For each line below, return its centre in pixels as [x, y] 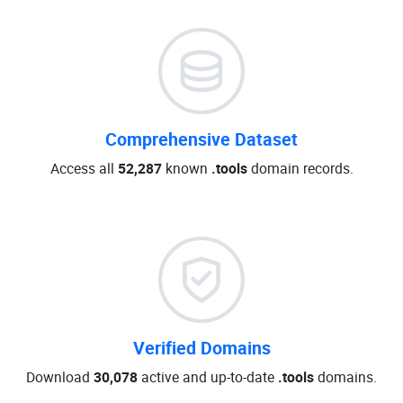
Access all [84, 168]
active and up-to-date [208, 377]
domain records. [300, 168]
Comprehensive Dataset [201, 139]
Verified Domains [201, 348]
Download [60, 377]
